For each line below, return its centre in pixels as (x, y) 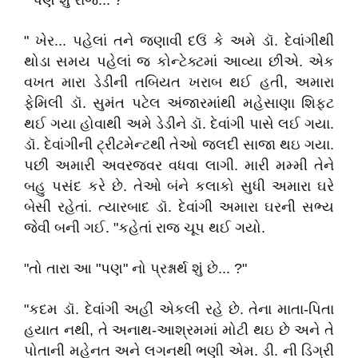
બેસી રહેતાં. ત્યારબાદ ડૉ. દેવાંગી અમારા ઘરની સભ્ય (179, 207)
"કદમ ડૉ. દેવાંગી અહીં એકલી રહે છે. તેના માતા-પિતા (179, 309)
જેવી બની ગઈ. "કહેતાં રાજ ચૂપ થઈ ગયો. (145, 228)
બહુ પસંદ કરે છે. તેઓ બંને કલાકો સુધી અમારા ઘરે (179, 186)
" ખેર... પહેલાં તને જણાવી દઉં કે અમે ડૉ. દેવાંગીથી (179, 41)
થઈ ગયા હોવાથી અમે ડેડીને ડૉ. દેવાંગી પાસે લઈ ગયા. (179, 124)
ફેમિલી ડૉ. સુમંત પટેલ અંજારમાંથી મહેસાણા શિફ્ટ (179, 103)
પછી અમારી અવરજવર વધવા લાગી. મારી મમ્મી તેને (179, 165)
